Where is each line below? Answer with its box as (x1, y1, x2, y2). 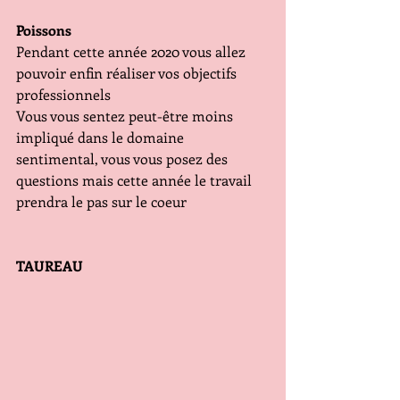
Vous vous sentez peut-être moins (16, 106, 237, 126)
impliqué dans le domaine (16, 128, 187, 147)
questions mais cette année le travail (16, 171, 255, 190)
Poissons (16, 21, 71, 40)
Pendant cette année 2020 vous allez (16, 42, 249, 62)
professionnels (16, 85, 111, 104)
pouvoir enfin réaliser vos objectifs (16, 63, 240, 83)
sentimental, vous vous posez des (16, 149, 231, 169)
